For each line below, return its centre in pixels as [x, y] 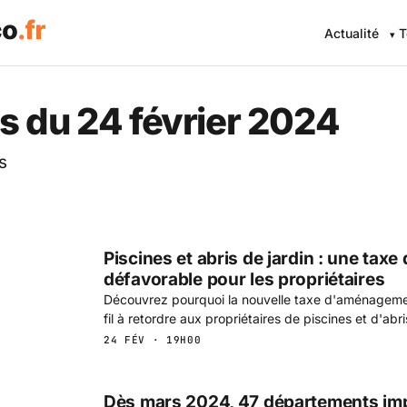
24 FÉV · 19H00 [153, 339]
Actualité [352, 33]
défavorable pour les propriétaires [244, 279]
